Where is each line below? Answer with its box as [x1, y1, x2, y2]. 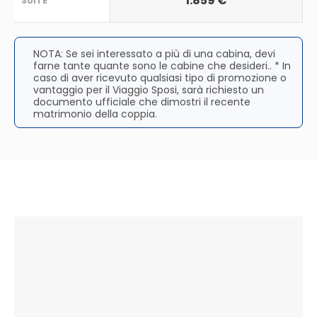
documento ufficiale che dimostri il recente [33, 94, 250, 109]
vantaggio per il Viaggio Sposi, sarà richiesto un [33, 82, 264, 97]
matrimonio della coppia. [33, 106, 157, 121]
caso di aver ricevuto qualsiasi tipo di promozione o [33, 70, 287, 85]
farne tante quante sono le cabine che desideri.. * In [33, 58, 291, 73]
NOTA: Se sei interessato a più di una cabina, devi [33, 46, 275, 61]
